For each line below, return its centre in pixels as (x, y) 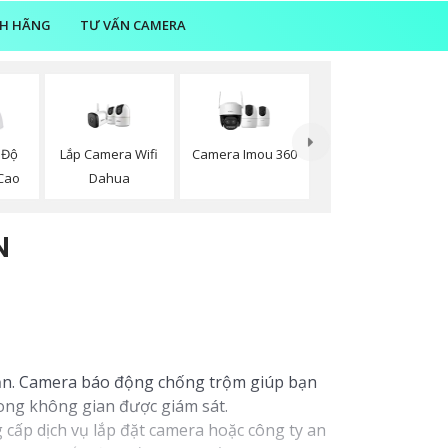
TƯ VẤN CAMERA (132, 25)
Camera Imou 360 (245, 153)
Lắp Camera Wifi (109, 153)
